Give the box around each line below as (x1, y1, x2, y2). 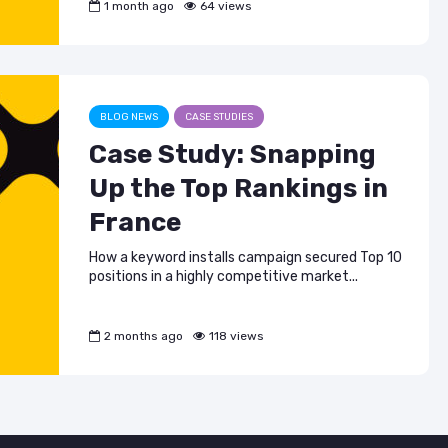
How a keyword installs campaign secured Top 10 (89, 248, 402, 266)
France (89, 206, 181, 238)
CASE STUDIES (185, 110, 253, 123)
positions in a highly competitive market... (89, 267, 358, 285)
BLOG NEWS (100, 110, 158, 123)
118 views (209, 328, 264, 343)
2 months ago (104, 328, 183, 343)
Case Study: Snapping (89, 138, 376, 170)
